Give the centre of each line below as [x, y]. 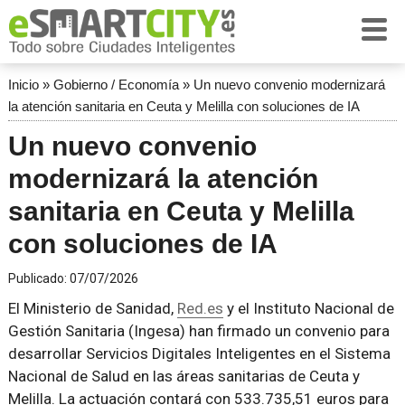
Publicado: [38, 278]
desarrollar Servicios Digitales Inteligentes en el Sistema [199, 353]
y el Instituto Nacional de [308, 308]
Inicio [23, 85]
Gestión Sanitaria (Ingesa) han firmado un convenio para [198, 331]
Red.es [200, 308]
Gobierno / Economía [116, 85]
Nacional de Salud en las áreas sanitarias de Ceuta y [184, 376]
